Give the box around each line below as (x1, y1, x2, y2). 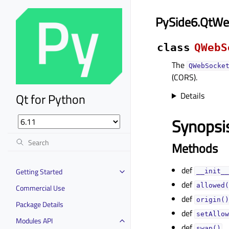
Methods (172, 139, 218, 157)
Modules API (16, 215, 53, 226)
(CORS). (172, 71, 197, 83)
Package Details (16, 198, 63, 210)
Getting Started (16, 166, 62, 177)
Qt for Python (16, 89, 85, 108)
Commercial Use (16, 182, 65, 193)
